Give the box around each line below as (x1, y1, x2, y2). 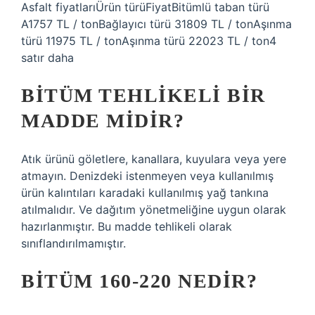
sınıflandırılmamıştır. (21, 236, 126, 250)
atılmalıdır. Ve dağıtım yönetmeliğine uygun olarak (21, 202, 286, 217)
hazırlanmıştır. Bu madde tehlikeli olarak (21, 219, 232, 233)
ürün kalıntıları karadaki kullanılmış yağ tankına (21, 186, 269, 200)
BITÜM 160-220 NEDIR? (21, 270, 257, 292)
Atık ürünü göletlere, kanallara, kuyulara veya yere (21, 152, 286, 166)
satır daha (21, 51, 74, 65)
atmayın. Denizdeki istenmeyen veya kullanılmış (21, 169, 274, 183)
